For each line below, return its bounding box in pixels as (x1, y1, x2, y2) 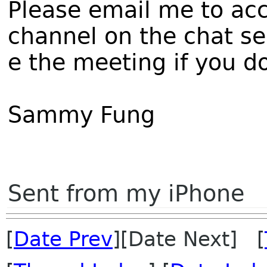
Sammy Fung (8, 101, 155, 128)
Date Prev (14, 226, 113, 251)
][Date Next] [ (113, 226, 265, 251)
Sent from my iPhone (8, 180, 244, 207)
